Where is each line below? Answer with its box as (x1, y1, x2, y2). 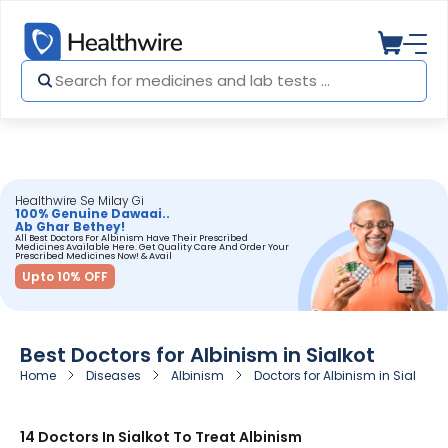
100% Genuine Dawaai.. (15, 205, 170, 222)
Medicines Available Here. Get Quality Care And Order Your (15, 241, 289, 253)
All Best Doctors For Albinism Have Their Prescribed (15, 232, 248, 244)
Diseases (86, 367, 141, 385)
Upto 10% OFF (22, 267, 108, 285)
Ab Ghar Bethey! (15, 218, 125, 235)
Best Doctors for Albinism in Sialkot (20, 341, 375, 370)
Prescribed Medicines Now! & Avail (15, 250, 172, 262)
